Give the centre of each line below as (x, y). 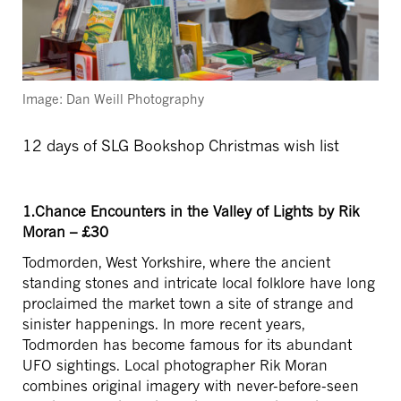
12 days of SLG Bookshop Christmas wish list (181, 146)
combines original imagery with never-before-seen (191, 386)
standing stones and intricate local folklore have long (199, 283)
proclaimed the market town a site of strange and (188, 304)
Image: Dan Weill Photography (113, 99)
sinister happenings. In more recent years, (163, 324)
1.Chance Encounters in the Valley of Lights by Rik (191, 212)
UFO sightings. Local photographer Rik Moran (175, 366)
